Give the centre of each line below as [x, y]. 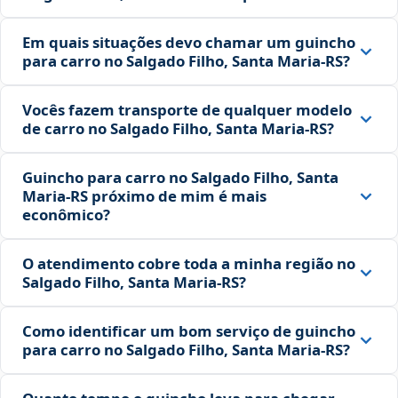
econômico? [66, 215]
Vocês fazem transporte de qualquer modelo [187, 110]
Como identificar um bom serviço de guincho [189, 331]
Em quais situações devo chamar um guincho [189, 43]
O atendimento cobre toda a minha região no [189, 264]
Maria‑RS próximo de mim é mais [144, 196]
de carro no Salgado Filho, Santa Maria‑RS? [178, 129]
